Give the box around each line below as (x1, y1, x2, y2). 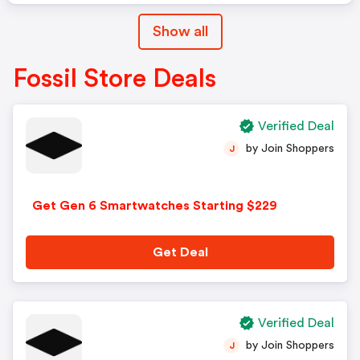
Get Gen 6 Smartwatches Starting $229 (32, 199, 277, 212)
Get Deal (152, 246, 208, 259)
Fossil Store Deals (13, 66, 216, 92)
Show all (152, 24, 208, 39)
